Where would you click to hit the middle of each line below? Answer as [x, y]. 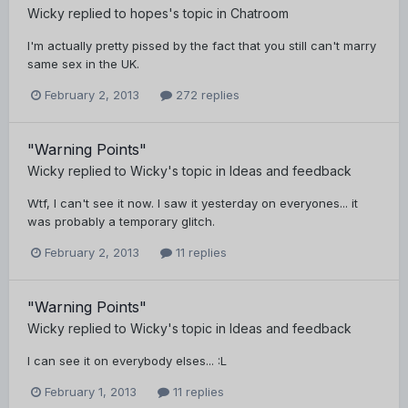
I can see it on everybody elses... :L [127, 360]
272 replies [206, 94]
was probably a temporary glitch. [121, 221]
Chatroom [260, 13]
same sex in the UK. [83, 63]
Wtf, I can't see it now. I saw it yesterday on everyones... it [193, 203]
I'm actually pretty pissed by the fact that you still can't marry [202, 45]
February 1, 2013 [91, 392]
